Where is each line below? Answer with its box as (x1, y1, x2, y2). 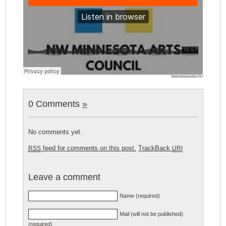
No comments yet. (28, 128, 82, 136)
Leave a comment (28, 172, 100, 182)
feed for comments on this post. (40, 144, 136, 152)
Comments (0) (171, 71, 204, 77)
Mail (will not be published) (119, 210, 183, 217)
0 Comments (28, 98, 82, 109)
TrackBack (138, 144, 172, 152)
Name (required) (119, 192, 160, 199)
